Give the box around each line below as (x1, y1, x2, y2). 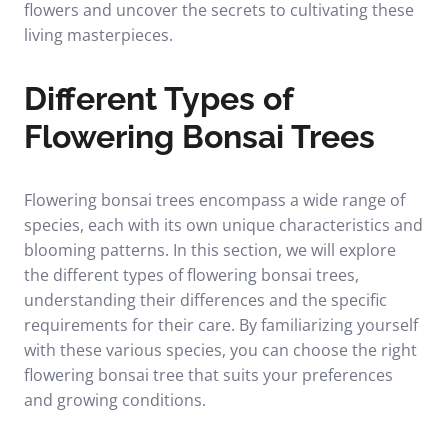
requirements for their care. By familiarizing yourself (24, 314, 418, 336)
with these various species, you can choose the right (24, 339, 417, 361)
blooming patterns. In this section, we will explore (24, 239, 396, 261)
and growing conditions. (24, 389, 206, 411)
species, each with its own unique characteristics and (24, 214, 423, 236)
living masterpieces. (24, 24, 173, 46)
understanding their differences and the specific (24, 289, 387, 311)
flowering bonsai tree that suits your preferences (24, 364, 393, 386)
